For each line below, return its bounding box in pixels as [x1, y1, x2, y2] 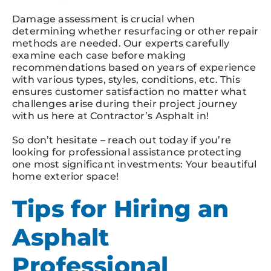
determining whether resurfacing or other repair [12, 25, 259, 37]
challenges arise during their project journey [12, 97, 238, 109]
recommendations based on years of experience [12, 61, 256, 73]
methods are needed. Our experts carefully [12, 37, 230, 49]
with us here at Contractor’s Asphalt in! [12, 109, 209, 122]
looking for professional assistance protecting [12, 146, 242, 158]
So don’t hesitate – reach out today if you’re [12, 134, 232, 146]
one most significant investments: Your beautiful [12, 158, 257, 170]
